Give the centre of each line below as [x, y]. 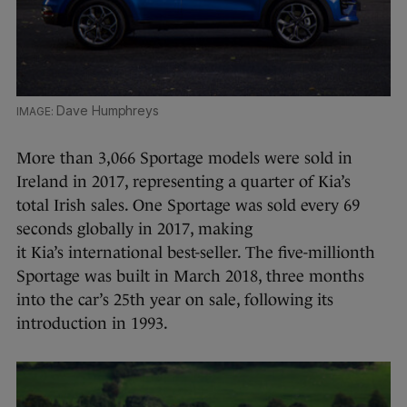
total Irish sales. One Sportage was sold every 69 [188, 206]
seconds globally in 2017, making [134, 229]
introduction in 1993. [94, 324]
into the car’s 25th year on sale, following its [175, 300]
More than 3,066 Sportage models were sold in [184, 159]
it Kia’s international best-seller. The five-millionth [196, 253]
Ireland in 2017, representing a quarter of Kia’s [184, 182]
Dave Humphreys [108, 111]
